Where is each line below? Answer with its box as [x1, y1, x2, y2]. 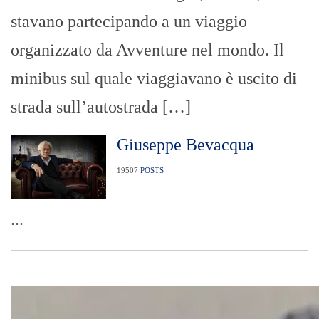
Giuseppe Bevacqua [116, 135, 254, 155]
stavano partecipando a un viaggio [11, 12, 247, 31]
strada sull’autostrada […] [11, 98, 191, 117]
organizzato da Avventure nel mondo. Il [11, 41, 284, 60]
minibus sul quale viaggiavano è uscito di [11, 69, 297, 88]
